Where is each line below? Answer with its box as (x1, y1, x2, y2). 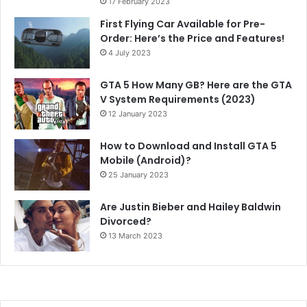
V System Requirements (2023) (100, 92, 256, 106)
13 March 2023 (108, 230, 162, 241)
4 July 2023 (108, 47, 151, 58)
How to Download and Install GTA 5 (100, 138, 277, 153)
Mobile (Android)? (100, 153, 191, 167)
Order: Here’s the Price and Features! (100, 31, 284, 45)
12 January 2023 (108, 108, 167, 119)
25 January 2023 (108, 169, 169, 180)
